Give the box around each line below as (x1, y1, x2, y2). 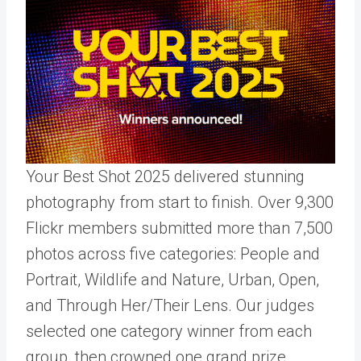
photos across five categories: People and (26, 244, 320, 263)
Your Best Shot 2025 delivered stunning (26, 167, 305, 186)
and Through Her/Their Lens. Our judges (26, 296, 314, 315)
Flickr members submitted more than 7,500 (26, 218, 333, 238)
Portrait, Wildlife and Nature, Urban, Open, (26, 270, 319, 289)
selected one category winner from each (26, 322, 312, 341)
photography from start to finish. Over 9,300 (26, 193, 334, 212)
